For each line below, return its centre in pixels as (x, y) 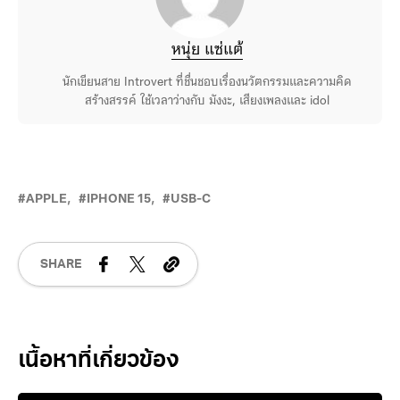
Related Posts (87, 362)
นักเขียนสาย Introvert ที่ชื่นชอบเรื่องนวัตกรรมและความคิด (207, 83)
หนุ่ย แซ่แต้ (207, 50)
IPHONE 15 (119, 200)
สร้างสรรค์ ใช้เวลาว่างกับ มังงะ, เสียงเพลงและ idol (207, 101)
